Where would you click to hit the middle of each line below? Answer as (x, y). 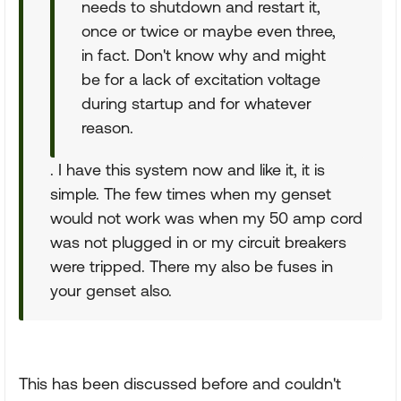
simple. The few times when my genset (191, 194)
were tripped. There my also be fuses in (192, 266)
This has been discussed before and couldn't (180, 384)
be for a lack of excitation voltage (201, 79)
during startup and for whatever (196, 103)
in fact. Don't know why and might (204, 55)
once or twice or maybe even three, (209, 31)
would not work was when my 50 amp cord (206, 218)
